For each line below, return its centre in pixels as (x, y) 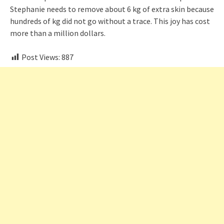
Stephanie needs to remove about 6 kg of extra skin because (112, 9)
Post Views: (41, 57)
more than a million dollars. (58, 33)
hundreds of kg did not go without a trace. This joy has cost (110, 21)
